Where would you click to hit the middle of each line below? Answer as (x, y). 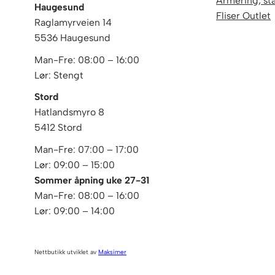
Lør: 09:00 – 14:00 (76, 211)
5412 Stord (58, 128)
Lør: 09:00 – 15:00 (76, 165)
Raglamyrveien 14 (73, 22)
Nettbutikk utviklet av (66, 252)
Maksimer (112, 252)
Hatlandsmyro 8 (69, 112)
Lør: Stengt (59, 75)
